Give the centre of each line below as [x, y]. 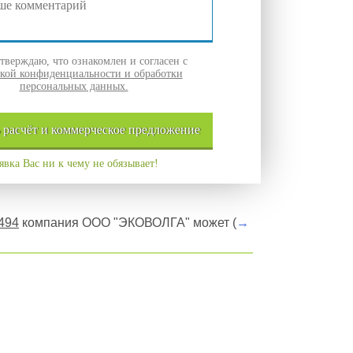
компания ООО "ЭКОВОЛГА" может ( [128, 223]
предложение [164, 130]
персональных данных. [74, 86]
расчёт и [27, 130]
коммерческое [90, 130]
